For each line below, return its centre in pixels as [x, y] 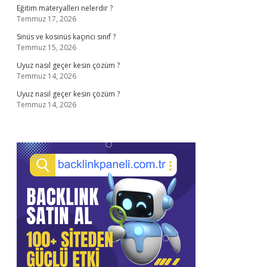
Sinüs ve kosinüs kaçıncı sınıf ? [66, 37]
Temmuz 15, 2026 [46, 47]
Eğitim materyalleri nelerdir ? [65, 8]
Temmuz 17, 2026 [46, 19]
